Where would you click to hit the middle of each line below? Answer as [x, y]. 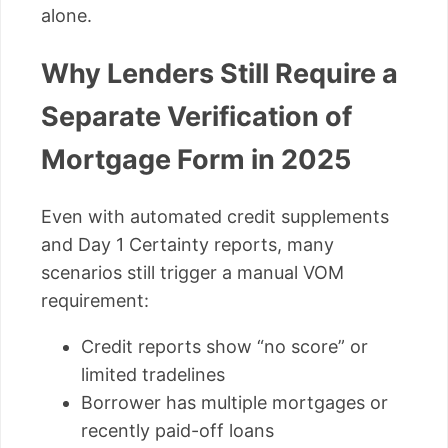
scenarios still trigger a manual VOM [192, 273]
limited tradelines [153, 375]
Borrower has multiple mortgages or [234, 403]
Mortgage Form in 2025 [196, 160]
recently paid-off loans [177, 431]
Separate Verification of [196, 117]
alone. [66, 15]
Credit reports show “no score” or [224, 347]
